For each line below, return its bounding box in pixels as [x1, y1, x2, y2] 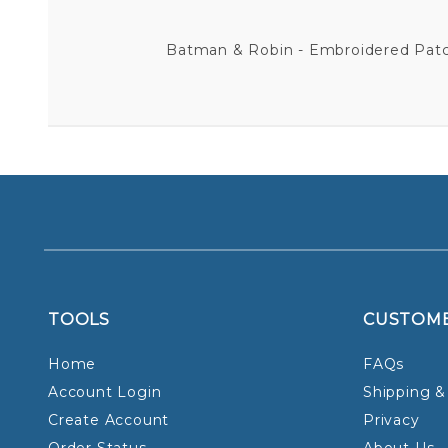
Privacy [362, 411, 420, 430]
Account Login [48, 383, 162, 402]
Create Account [48, 411, 170, 430]
